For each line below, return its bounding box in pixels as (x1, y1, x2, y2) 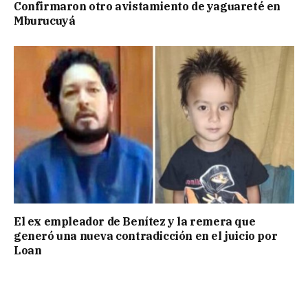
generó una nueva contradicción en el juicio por (14, 229, 278, 243)
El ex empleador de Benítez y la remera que (14, 214, 256, 229)
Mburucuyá (14, 14, 76, 28)
